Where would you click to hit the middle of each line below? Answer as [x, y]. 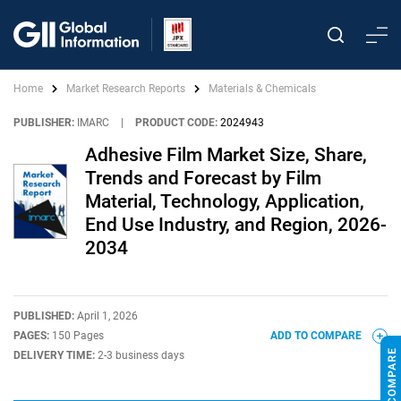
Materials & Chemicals [262, 89]
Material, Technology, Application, [225, 201]
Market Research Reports [126, 89]
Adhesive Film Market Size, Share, [226, 155]
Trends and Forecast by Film [203, 178]
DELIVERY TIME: [55, 355]
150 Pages [78, 336]
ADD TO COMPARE [317, 336]
